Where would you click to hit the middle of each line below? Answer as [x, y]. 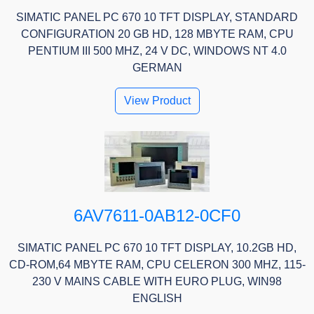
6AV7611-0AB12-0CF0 [157, 216]
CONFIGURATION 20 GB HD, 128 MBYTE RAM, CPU [157, 34]
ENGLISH [157, 299]
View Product [157, 101]
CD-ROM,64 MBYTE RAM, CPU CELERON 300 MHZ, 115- [157, 265]
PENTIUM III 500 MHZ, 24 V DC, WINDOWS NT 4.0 [157, 51]
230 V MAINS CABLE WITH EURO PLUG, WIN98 [157, 282]
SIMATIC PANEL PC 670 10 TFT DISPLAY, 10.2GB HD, [157, 248]
